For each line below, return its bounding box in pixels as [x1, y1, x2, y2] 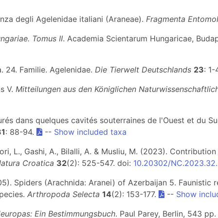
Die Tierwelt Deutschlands [95, 65, 191, 74]
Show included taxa [54, 127, 127, 137]
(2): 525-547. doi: [67, 158, 133, 168]
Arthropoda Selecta [27, 189, 100, 199]
